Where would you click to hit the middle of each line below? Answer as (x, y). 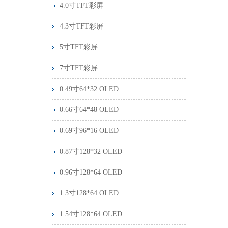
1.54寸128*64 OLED (91, 214)
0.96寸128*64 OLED (91, 172)
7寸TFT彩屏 (79, 68)
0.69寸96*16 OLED (89, 131)
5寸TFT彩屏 (79, 47)
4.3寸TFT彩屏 (81, 26)
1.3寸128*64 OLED (89, 193)
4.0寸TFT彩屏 (81, 5)
